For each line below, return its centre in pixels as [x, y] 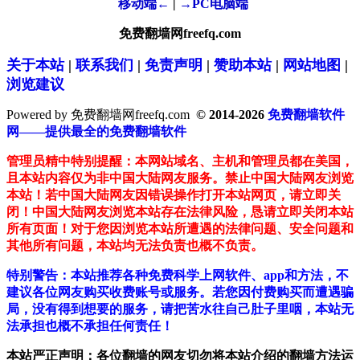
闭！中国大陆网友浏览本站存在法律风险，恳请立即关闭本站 [180, 212]
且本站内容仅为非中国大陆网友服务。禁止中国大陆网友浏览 [180, 178]
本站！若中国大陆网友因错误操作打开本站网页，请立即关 [174, 195]
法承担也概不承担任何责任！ [90, 326]
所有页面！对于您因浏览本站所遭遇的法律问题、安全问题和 [180, 229]
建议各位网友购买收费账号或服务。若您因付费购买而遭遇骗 [180, 292]
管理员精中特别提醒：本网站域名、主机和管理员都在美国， [180, 162]
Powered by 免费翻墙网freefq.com [98, 115]
